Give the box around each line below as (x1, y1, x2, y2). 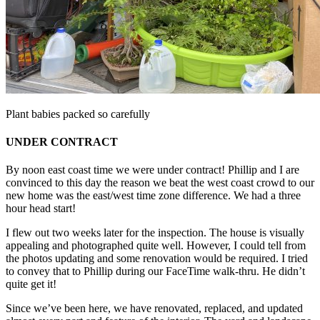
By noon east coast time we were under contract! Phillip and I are (6, 164, 299, 176)
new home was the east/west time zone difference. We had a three (6, 189, 301, 202)
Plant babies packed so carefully (6, 107, 150, 120)
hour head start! (6, 202, 76, 215)
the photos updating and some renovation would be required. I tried (6, 252, 308, 265)
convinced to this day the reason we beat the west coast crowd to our (6, 176, 314, 189)
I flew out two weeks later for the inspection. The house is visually (6, 226, 304, 239)
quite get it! (6, 278, 56, 291)
